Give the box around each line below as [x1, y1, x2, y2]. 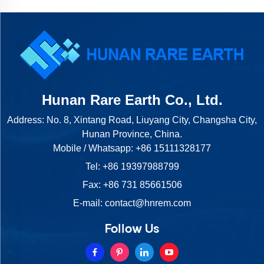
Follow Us [105, 222, 159, 237]
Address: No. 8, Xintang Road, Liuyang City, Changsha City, [7, 115, 257, 126]
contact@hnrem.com [105, 198, 191, 209]
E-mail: [73, 198, 105, 209]
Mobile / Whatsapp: [53, 143, 136, 154]
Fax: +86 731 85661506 [82, 180, 182, 190]
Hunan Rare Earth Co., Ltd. [41, 92, 223, 108]
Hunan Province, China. [82, 129, 182, 140]
